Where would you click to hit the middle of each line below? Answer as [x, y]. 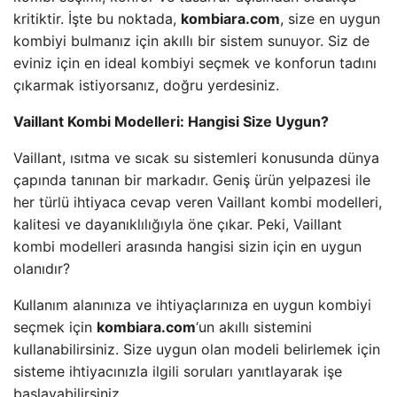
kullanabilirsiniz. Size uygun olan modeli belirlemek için [197, 349]
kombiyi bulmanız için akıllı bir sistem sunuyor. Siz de [191, 41]
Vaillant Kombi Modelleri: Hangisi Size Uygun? [171, 121]
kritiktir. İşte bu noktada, [97, 19]
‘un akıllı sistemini [254, 327]
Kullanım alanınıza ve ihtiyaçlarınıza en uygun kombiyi [192, 305]
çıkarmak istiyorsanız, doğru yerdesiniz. [146, 85]
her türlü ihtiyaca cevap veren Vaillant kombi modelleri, [198, 202]
